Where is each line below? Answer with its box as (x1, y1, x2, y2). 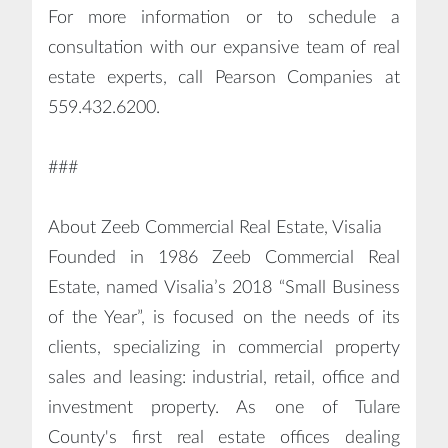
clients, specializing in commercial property (48, 338, 400, 357)
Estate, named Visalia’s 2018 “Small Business (48, 278, 400, 297)
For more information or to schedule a (48, 8, 400, 27)
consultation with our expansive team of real (48, 38, 400, 57)
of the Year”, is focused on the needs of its (48, 308, 400, 327)
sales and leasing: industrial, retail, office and (48, 368, 400, 387)
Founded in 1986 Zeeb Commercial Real (48, 248, 400, 267)
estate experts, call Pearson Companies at (48, 68, 400, 87)
